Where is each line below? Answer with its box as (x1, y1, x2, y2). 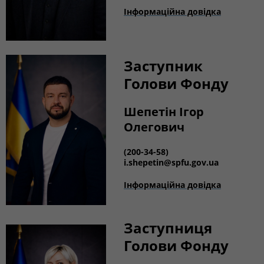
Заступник (124, 56, 203, 75)
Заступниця (124, 218, 212, 237)
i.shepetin (124, 157, 164, 168)
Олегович (124, 119, 184, 135)
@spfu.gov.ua (164, 157, 219, 168)
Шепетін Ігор (124, 104, 204, 120)
